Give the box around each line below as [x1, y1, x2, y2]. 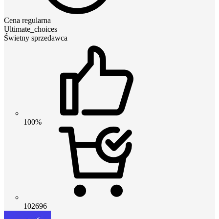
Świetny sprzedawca [4, 33, 67, 42]
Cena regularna [4, 16, 51, 24]
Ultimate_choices [4, 24, 57, 33]
